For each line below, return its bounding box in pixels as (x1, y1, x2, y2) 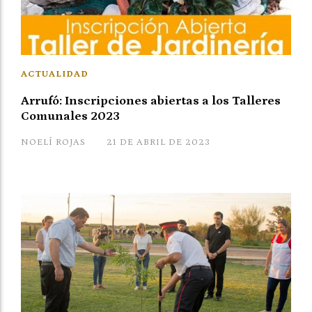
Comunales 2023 (21, 109, 120, 124)
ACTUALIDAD (21, 69, 88, 80)
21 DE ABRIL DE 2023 (107, 137, 210, 148)
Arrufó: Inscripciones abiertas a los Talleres (21, 94, 281, 109)
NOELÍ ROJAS (21, 137, 86, 148)
